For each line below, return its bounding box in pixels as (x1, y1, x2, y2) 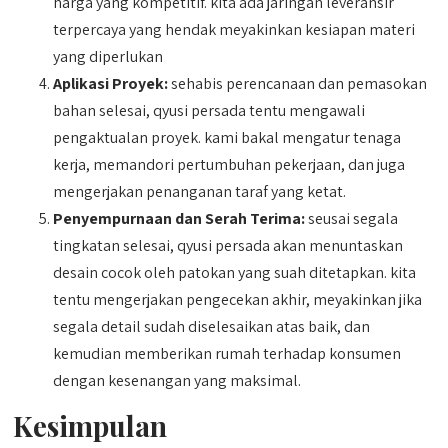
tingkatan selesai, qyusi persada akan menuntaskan (53, 235, 404, 256)
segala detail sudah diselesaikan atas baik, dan (53, 316, 371, 337)
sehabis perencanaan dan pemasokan (171, 73, 428, 94)
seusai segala (305, 208, 399, 229)
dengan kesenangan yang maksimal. (53, 370, 302, 391)
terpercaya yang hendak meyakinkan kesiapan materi (53, 19, 416, 40)
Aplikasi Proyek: (53, 73, 172, 94)
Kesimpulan (13, 407, 168, 444)
